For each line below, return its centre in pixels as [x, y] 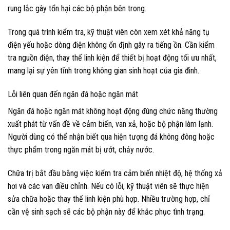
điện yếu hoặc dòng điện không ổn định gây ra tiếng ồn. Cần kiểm [111, 45]
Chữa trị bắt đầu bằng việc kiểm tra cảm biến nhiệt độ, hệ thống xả [115, 173]
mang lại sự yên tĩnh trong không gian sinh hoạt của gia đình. [103, 71]
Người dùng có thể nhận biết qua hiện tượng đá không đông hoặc [111, 137]
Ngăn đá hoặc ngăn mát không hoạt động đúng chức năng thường [113, 111]
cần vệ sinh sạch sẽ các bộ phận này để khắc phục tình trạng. [106, 212]
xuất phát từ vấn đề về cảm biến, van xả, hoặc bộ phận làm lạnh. [110, 124]
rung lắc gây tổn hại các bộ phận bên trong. [77, 9]
